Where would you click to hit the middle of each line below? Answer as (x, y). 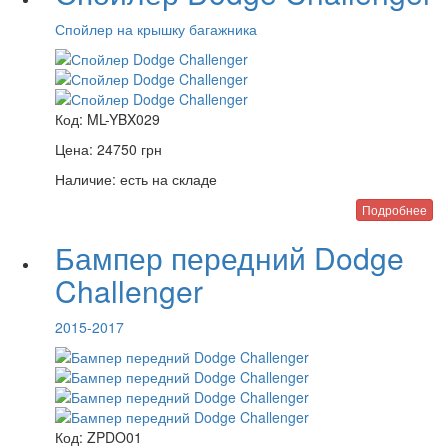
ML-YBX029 (123, 119)
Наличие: (85, 179)
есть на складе (166, 179)
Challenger (129, 290)
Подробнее (394, 209)
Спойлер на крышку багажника (156, 29)
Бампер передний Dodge (229, 257)
